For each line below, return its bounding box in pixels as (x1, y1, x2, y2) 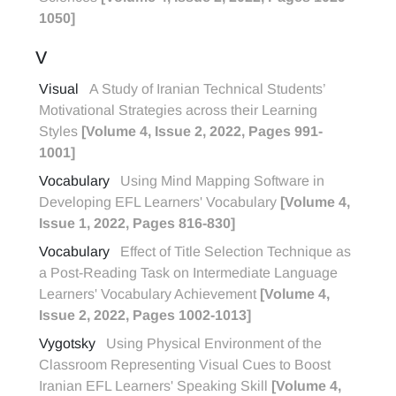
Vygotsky (39, 336, 95, 351)
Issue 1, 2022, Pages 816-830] (39, 216, 235, 231)
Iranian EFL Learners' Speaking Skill (39, 378, 271, 393)
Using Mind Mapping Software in (120, 173, 324, 188)
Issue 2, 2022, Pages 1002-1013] (39, 308, 251, 323)
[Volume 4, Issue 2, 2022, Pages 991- (81, 124, 323, 139)
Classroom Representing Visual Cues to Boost (39, 357, 331, 372)
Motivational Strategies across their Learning (39, 103, 317, 118)
